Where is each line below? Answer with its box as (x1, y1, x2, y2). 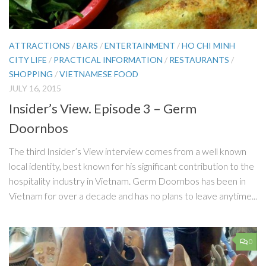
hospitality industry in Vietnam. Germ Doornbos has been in (9, 175, 246, 186)
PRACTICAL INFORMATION (53, 55, 163, 65)
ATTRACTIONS (9, 40, 70, 51)
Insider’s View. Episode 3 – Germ (9, 100, 197, 116)
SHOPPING (9, 69, 53, 80)
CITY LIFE (9, 55, 47, 65)
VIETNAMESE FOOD (59, 69, 138, 80)
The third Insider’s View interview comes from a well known (9, 145, 246, 157)
